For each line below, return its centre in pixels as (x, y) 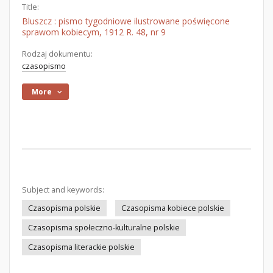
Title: (30, 7)
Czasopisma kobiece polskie (173, 208)
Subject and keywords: (63, 190)
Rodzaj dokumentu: (57, 54)
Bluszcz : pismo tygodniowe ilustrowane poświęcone (126, 21)
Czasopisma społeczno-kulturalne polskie (104, 228)
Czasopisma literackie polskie (81, 247)
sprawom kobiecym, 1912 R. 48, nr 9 (94, 32)
